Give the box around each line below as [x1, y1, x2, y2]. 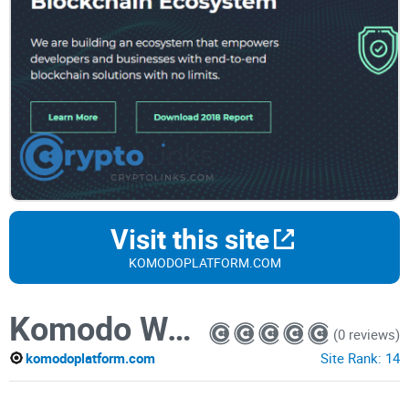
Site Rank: [320, 349, 385, 368]
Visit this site [110, 220, 269, 258]
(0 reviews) [333, 324, 400, 343]
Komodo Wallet [167, 306, 192, 351]
